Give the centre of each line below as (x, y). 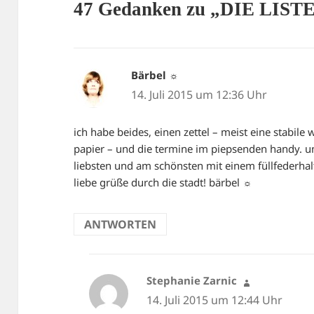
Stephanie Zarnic (191, 280)
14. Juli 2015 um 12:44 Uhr (214, 300)
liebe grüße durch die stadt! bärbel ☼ (163, 183)
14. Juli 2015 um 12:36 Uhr (199, 94)
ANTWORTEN (121, 225)
